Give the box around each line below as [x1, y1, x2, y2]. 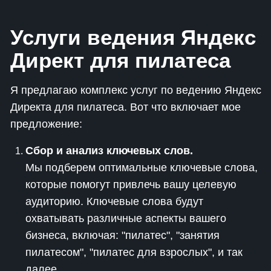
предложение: [10, 118, 82, 130]
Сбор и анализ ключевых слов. [25, 145, 193, 157]
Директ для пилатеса [10, 48, 230, 72]
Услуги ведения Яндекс [10, 25, 256, 49]
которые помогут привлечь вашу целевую [25, 178, 237, 191]
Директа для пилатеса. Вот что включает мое [10, 101, 241, 113]
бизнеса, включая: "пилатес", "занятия [25, 229, 220, 241]
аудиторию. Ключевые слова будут [25, 195, 203, 207]
